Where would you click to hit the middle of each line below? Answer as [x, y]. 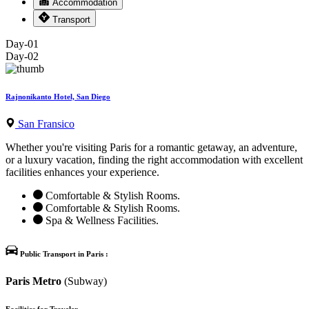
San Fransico [45, 123]
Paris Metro [33, 281]
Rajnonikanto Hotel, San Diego [58, 96]
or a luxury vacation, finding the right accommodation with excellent [154, 159]
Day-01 [22, 44]
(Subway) [84, 281]
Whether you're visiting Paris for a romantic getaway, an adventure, [151, 147]
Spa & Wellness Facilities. [101, 220]
